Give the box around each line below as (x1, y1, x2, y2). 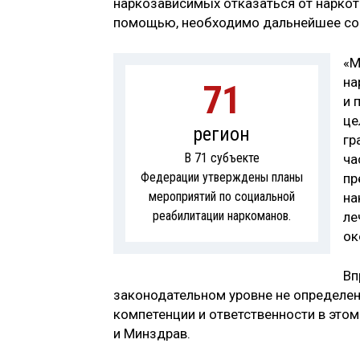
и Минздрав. (113, 325, 190, 342)
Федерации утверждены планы (140, 169, 303, 185)
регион (193, 122, 251, 145)
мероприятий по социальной (148, 188, 295, 204)
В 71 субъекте (183, 149, 260, 166)
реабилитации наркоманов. (152, 207, 291, 223)
